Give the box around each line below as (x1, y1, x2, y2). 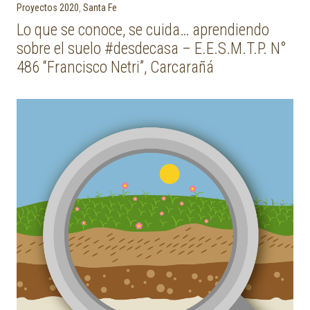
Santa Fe (83, 2, 117, 13)
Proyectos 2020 (17, 2, 79, 13)
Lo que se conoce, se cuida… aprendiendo (17, 21, 269, 39)
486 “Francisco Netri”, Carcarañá (17, 58, 214, 77)
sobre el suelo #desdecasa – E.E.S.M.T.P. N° (17, 39, 286, 58)
